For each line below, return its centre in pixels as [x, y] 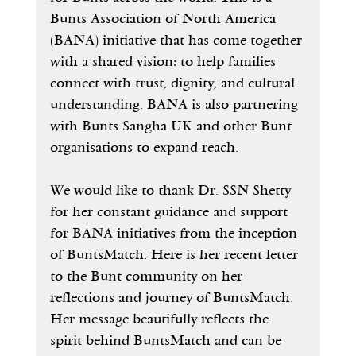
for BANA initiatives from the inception [175, 234]
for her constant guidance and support [170, 212]
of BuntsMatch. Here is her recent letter [176, 255]
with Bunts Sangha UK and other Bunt [172, 126]
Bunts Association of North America [164, 19]
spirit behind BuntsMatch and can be [167, 341]
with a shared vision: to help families [164, 62]
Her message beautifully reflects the [161, 319]
